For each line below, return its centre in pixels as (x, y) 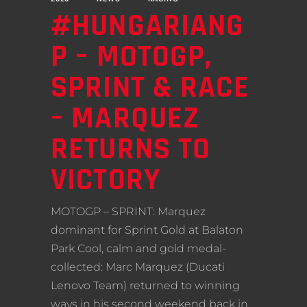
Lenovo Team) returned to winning (145, 286)
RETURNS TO (131, 150)
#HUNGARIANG (148, 26)
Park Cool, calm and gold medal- (138, 249)
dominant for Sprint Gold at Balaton (147, 230)
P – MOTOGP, (132, 57)
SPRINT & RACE (150, 88)
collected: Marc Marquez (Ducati (138, 267)
